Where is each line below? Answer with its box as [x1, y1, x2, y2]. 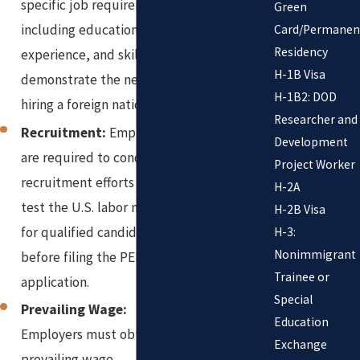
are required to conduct [21, 148, 163, 166]
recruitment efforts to [21, 173, 151, 191]
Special [273, 291, 313, 307]
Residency [273, 43, 328, 59]
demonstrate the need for [21, 71, 174, 89]
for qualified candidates [21, 223, 162, 241]
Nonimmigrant [273, 246, 356, 262]
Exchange [273, 336, 327, 352]
